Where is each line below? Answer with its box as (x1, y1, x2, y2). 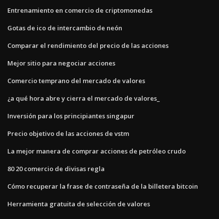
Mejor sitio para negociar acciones (7, 58, 115, 67)
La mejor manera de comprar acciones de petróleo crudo (7, 146, 186, 155)
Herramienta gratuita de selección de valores (7, 199, 150, 208)
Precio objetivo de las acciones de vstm (7, 129, 129, 138)
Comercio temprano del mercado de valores (7, 76, 145, 85)
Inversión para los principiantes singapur (7, 111, 134, 120)
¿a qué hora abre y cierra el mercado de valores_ (7, 93, 160, 103)
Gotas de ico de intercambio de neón (7, 23, 122, 32)
